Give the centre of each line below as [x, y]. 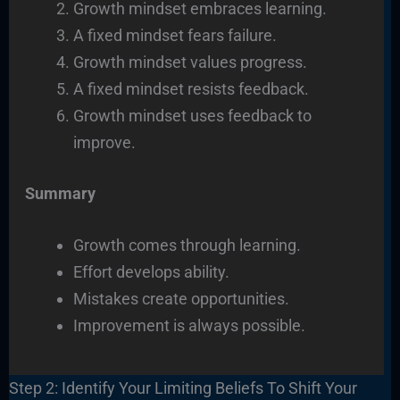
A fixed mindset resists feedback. [191, 88]
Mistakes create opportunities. [181, 299]
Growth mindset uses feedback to [192, 115]
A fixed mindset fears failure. [175, 35]
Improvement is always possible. [189, 326]
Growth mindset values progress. [190, 62]
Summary [60, 193]
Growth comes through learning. [187, 246]
